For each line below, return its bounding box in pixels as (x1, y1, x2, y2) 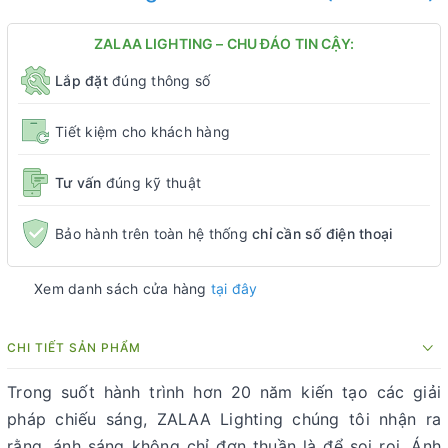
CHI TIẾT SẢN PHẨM (7, 340, 141, 355)
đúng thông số (107, 71, 211, 89)
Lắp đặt (55, 71, 108, 89)
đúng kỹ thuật (105, 173, 201, 191)
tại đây (210, 280, 258, 297)
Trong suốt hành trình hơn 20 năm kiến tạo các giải (7, 382, 441, 402)
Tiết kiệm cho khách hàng (55, 122, 230, 140)
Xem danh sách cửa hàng (34, 280, 211, 297)
